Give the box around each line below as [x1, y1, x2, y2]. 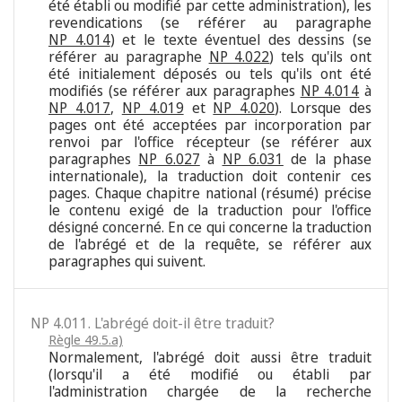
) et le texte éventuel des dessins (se [109, 30, 371, 50]
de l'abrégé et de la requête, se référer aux [48, 234, 371, 255]
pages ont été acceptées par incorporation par [48, 115, 371, 135]
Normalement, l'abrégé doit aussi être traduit [48, 347, 371, 368]
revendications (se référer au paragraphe [48, 13, 371, 33]
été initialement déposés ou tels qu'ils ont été [48, 64, 371, 84]
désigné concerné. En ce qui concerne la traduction [48, 217, 371, 238]
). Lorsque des [275, 98, 371, 118]
